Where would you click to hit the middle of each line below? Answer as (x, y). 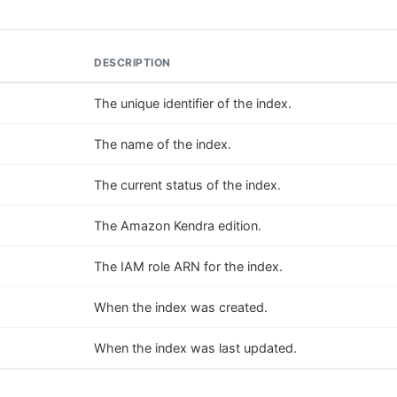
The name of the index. (163, 144)
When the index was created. (181, 307)
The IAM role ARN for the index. (188, 266)
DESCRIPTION (132, 62)
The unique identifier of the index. (193, 103)
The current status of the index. (187, 184)
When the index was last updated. (195, 347)
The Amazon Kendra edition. (178, 225)
